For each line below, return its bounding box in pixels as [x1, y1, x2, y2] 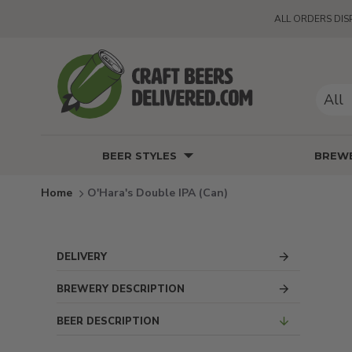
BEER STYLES [101, 148, 177, 162]
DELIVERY [57, 249, 107, 264]
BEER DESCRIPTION [57, 313, 159, 328]
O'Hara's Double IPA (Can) [87, 185, 228, 200]
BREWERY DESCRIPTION [57, 281, 185, 296]
